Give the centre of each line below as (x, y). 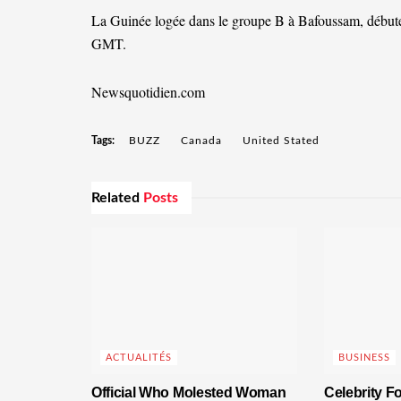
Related (115, 197)
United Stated (281, 140)
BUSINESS (364, 358)
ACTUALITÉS (139, 358)
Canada (201, 140)
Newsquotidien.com (148, 91)
